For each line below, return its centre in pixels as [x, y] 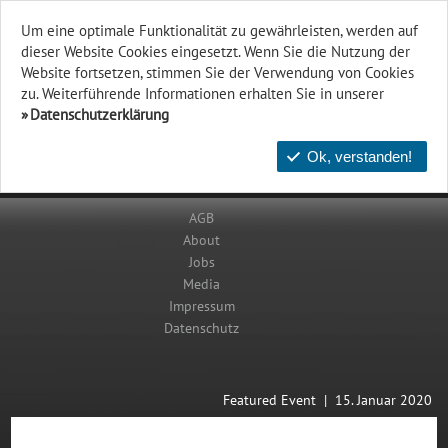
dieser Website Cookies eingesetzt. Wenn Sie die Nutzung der [215, 52]
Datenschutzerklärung [99, 115]
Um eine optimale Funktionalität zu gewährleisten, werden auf [219, 31]
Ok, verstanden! [359, 156]
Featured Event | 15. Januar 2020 [327, 400]
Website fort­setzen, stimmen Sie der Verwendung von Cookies [217, 73]
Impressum [201, 306]
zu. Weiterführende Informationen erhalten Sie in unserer [202, 94]
